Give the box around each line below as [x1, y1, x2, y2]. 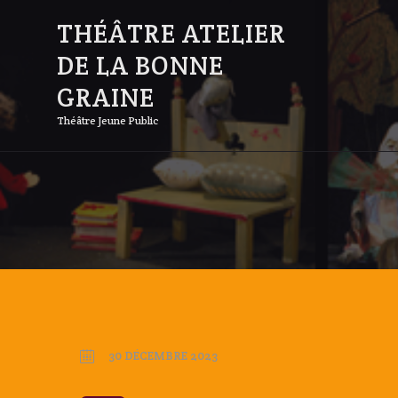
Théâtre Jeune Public [57, 114, 159, 128]
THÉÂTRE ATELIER [57, 17, 286, 51]
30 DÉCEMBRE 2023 [107, 347, 218, 363]
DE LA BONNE [57, 49, 224, 83]
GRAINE [57, 81, 155, 115]
